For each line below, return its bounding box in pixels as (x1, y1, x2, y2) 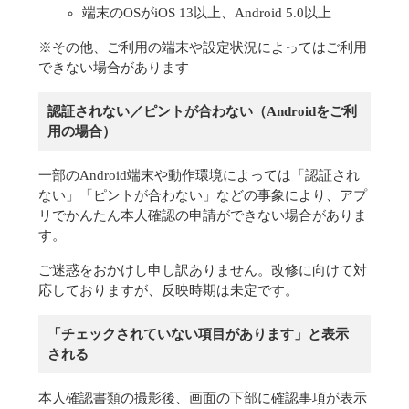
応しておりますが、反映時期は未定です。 (38, 283, 299, 298)
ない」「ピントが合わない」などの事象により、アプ (38, 188, 367, 203)
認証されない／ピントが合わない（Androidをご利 (47, 104, 357, 119)
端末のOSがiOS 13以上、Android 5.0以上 (82, 5, 331, 20)
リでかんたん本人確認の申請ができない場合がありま (38, 208, 367, 223)
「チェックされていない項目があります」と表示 (47, 327, 349, 341)
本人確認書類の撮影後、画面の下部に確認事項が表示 (38, 391, 367, 405)
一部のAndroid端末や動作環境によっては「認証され (38, 168, 360, 183)
